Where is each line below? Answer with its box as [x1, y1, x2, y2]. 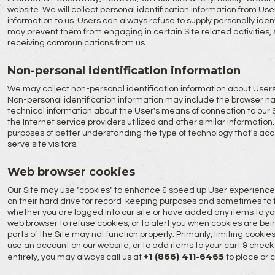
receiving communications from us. [7, 39, 147, 47]
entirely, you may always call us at [7, 253, 144, 261]
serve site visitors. [7, 140, 78, 149]
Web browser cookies [7, 165, 135, 179]
